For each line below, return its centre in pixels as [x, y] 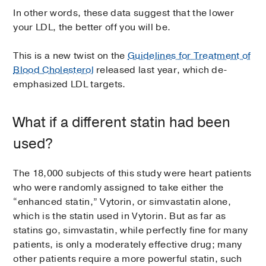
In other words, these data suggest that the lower [124, 13]
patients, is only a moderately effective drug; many [128, 245]
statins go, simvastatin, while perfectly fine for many [131, 231]
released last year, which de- [161, 70]
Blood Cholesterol [53, 70]
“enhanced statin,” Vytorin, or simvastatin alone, [122, 202]
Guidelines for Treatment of [189, 56]
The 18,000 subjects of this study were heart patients [132, 174]
